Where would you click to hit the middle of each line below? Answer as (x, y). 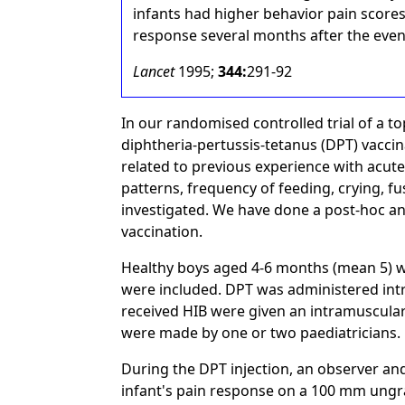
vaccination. (162, 231)
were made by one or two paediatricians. (261, 333)
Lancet (154, 71)
